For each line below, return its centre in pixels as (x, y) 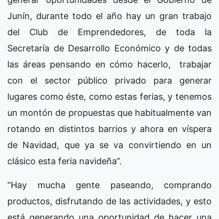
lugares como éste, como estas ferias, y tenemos (109, 96)
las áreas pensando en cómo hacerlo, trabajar (109, 64)
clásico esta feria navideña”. (65, 161)
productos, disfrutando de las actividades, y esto (109, 201)
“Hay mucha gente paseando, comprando (109, 185)
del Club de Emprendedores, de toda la (109, 32)
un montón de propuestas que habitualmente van (109, 112)
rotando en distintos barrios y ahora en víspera (109, 129)
